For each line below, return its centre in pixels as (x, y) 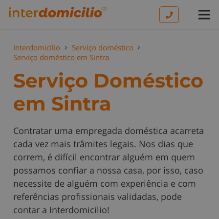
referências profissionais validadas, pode (98, 197)
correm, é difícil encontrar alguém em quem (104, 157)
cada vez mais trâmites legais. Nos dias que (103, 144)
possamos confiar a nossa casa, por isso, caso (108, 170)
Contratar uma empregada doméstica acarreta (109, 131)
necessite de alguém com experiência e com (105, 183)
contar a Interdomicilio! (61, 210)
